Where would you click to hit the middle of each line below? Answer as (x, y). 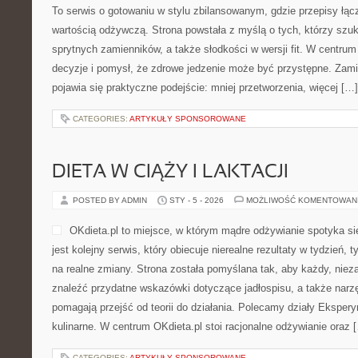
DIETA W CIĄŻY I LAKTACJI (170, 173)
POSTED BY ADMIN (111, 200)
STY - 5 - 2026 (197, 200)
